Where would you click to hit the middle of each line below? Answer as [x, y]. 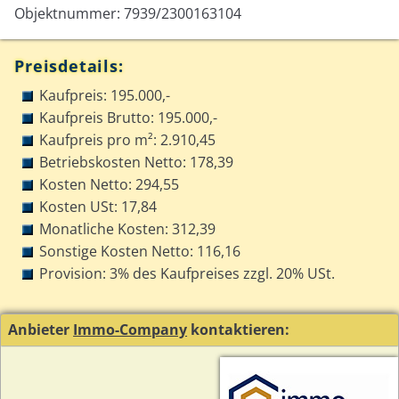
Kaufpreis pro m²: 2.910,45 [128, 139]
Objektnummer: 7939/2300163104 [128, 13]
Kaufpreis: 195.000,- [105, 95]
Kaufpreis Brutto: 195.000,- [129, 117]
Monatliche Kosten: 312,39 [128, 228]
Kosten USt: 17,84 [98, 206]
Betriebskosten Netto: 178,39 [137, 162]
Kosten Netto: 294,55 [110, 184]
